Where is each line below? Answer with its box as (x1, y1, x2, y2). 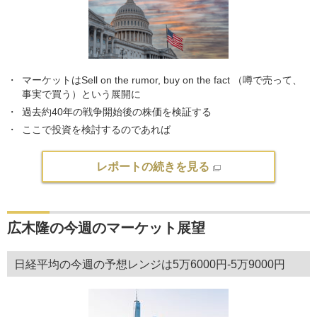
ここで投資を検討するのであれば (22, 123, 171, 135)
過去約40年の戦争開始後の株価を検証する (22, 105, 212, 117)
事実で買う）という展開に (22, 88, 141, 100)
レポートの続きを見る (96, 160, 209, 173)
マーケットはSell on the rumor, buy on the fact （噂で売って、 (22, 74, 302, 86)
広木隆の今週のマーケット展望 (7, 219, 205, 236)
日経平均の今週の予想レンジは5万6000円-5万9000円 (14, 258, 285, 270)
